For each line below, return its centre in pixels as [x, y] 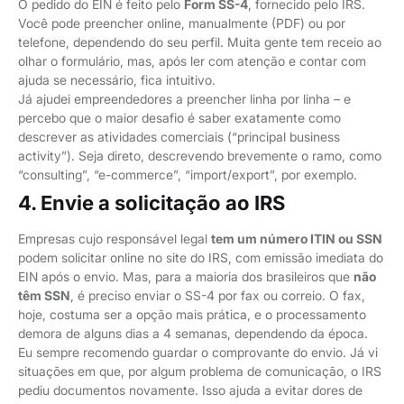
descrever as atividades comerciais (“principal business [179, 136]
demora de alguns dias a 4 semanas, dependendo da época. [193, 333]
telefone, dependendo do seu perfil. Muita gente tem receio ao [200, 41]
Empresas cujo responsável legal [115, 238]
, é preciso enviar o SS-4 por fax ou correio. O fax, [218, 295]
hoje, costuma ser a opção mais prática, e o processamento [192, 314]
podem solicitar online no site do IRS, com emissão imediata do [201, 257]
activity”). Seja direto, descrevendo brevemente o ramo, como [200, 155]
